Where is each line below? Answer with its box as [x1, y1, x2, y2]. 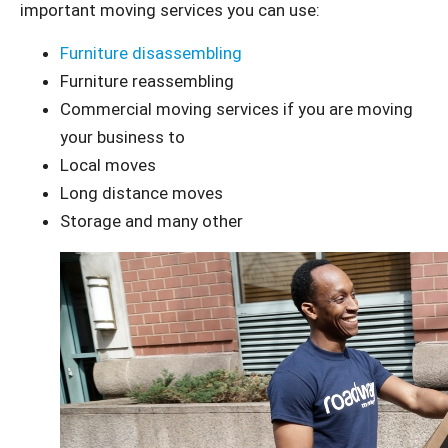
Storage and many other [60, 210, 243, 231]
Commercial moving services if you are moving [60, 98, 413, 119]
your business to [60, 126, 185, 147]
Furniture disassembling [60, 42, 242, 63]
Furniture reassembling [60, 70, 234, 91]
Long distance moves [60, 182, 223, 203]
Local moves [60, 154, 156, 175]
